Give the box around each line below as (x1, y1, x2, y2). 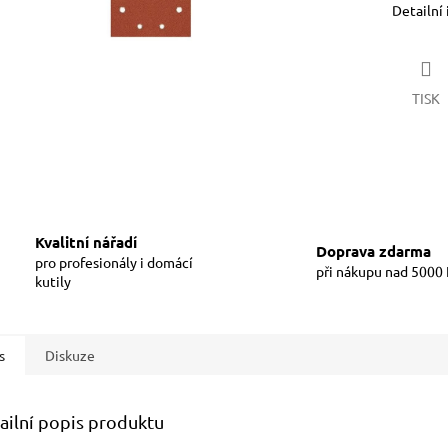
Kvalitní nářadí (35, 231, 137, 252)
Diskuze (45, 345, 95, 364)
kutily (35, 271, 71, 290)
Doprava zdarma (316, 241, 431, 262)
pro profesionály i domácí (35, 252, 193, 271)
